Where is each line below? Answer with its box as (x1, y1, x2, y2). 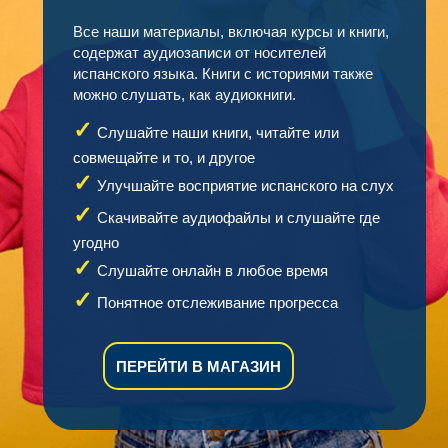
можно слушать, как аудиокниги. (72, 86, 296, 104)
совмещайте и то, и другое (72, 149, 255, 167)
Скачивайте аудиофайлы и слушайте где (96, 209, 380, 227)
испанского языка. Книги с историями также (72, 65, 373, 83)
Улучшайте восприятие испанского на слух (96, 177, 394, 195)
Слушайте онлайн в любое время (96, 262, 328, 280)
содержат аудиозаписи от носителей (72, 44, 326, 62)
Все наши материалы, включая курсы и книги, (72, 23, 389, 41)
